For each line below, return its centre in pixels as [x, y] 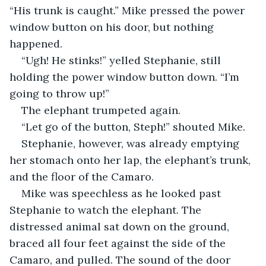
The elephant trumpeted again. [101, 110]
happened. [36, 43]
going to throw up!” [59, 93]
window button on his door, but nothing [113, 27]
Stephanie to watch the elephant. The [107, 210]
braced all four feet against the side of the [119, 243]
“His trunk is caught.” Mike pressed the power [129, 10]
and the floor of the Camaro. [82, 176]
